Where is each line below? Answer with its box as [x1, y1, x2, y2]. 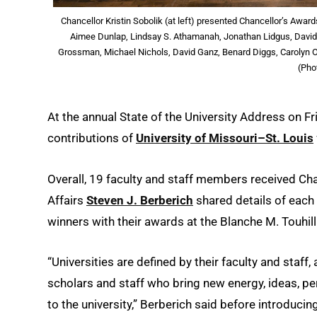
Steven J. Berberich [86, 192, 193, 207]
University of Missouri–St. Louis [136, 131, 313, 146]
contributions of [47, 131, 136, 146]
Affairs [47, 192, 86, 207]
